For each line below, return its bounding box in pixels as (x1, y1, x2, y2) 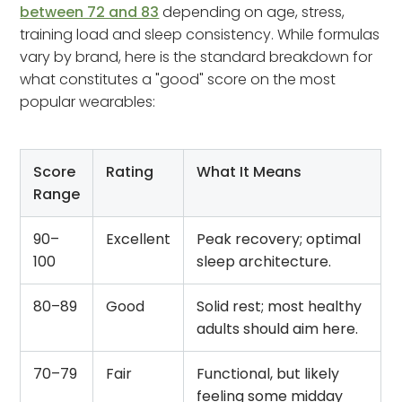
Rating (106, 161, 154, 182)
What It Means (197, 161, 302, 182)
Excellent (106, 228, 171, 249)
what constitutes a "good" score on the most (20, 68, 336, 90)
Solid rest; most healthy (197, 295, 363, 317)
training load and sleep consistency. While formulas (20, 23, 380, 45)
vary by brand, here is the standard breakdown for (20, 46, 373, 67)
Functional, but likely (197, 363, 340, 384)
